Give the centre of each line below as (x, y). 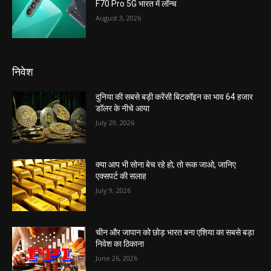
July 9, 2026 (113, 190)
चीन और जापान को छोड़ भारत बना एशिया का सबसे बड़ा (175, 232)
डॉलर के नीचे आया (123, 109)
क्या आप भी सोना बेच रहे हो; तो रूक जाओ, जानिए (166, 164)
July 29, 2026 (115, 123)
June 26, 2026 (117, 258)
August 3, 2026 (119, 18)
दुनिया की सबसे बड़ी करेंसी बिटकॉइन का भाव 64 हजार (175, 97)
